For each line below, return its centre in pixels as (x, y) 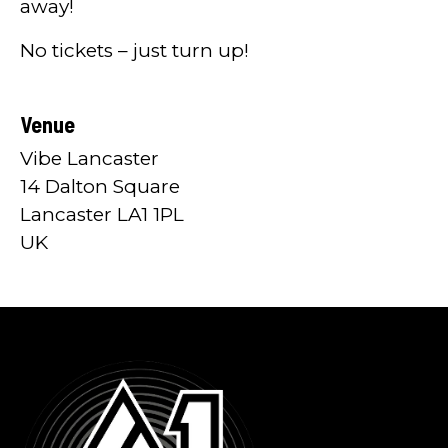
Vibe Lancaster (89, 158)
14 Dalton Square (100, 186)
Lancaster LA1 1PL (102, 214)
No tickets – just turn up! (134, 50)
